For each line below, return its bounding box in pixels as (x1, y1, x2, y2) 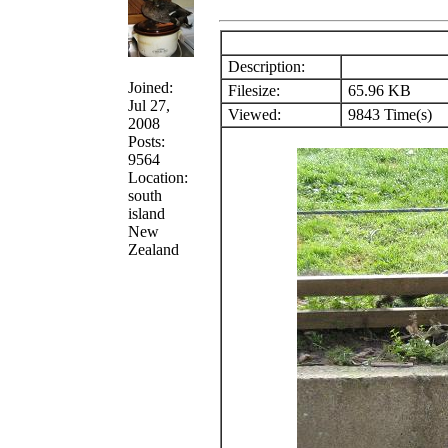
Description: (224, 57, 305, 75)
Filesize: (224, 81, 280, 99)
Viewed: (224, 105, 281, 123)
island (128, 204, 165, 222)
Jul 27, (128, 96, 170, 114)
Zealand (128, 240, 179, 258)
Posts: (128, 132, 165, 150)
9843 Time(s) (344, 105, 432, 123)
